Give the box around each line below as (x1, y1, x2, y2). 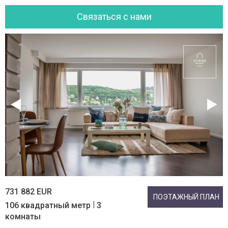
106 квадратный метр (5, 201, 93, 210)
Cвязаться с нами (76, 11, 152, 22)
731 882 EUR (5, 187, 52, 196)
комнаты (5, 212, 41, 221)
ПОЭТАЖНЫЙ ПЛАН (153, 193, 219, 201)
